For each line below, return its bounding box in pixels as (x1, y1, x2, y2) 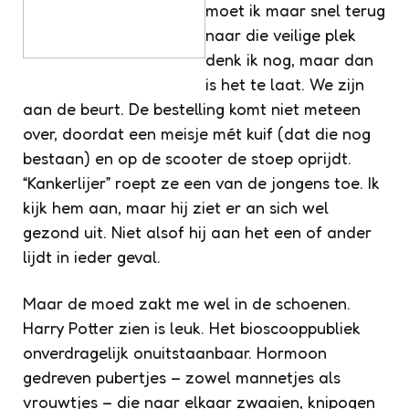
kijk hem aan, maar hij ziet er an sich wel (23, 196, 329, 217)
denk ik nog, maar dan (205, 48, 373, 69)
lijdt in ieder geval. (23, 246, 161, 267)
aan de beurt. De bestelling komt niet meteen (23, 98, 361, 119)
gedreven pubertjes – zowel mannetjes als (23, 366, 341, 387)
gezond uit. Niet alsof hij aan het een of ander (23, 221, 372, 242)
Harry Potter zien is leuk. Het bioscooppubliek (23, 317, 361, 338)
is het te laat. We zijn (205, 73, 364, 94)
